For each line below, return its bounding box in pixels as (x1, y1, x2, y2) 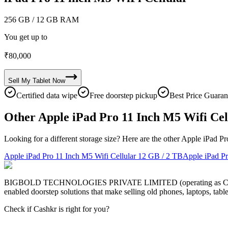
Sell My (8, 76, 31, 84)
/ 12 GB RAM (30, 15, 79, 24)
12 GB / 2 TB (138, 151, 183, 160)
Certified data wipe (16, 91, 77, 100)
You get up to (4, 32, 47, 41)
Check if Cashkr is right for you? (4, 204, 109, 213)
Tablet (33, 76, 50, 84)
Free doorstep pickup (90, 91, 157, 100)
